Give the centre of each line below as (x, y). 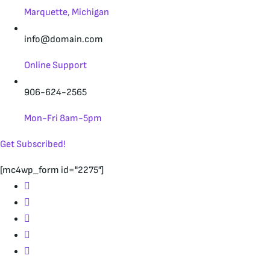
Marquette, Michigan (67, 12)
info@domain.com (64, 39)
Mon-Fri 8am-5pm (63, 118)
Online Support (55, 65)
